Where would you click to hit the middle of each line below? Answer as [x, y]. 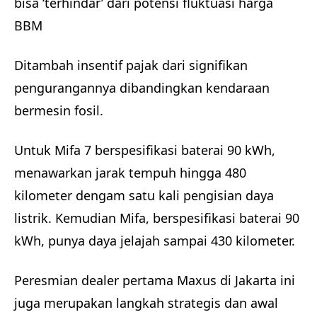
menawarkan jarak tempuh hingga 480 [130, 172]
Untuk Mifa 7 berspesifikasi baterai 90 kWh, [145, 150]
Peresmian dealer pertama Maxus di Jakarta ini [155, 280]
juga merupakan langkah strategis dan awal [146, 302]
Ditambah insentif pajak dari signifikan [131, 65]
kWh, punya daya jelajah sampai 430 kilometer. [156, 240]
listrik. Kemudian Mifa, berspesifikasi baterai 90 [157, 218]
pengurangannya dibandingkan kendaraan [142, 87]
